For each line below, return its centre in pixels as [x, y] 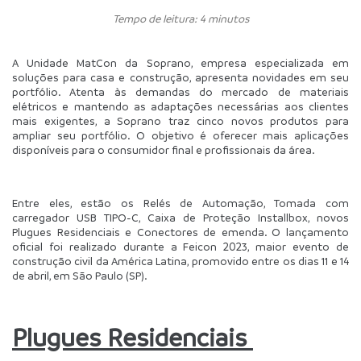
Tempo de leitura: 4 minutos [180, 19]
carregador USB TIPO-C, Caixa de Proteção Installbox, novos [180, 218]
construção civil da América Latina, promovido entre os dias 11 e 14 [180, 261]
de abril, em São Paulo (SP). [81, 276]
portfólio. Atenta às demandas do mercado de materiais [180, 92]
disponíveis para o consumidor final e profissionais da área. [164, 150]
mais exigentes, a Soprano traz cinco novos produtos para [180, 121]
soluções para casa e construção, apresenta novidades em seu [180, 77]
